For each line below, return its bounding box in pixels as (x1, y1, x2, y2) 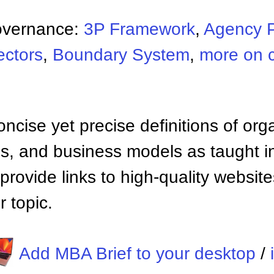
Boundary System (53, 45, 190, 64)
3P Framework (84, 20, 195, 39)
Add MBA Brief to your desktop (18, 244, 256, 263)
